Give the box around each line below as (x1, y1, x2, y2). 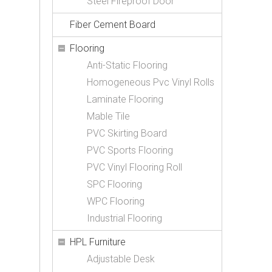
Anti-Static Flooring (87, 59, 168, 71)
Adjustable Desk (87, 253, 155, 265)
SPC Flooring (87, 178, 142, 190)
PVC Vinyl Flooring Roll (87, 161, 182, 173)
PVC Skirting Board (87, 127, 167, 139)
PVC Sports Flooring (87, 144, 173, 156)
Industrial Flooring (87, 212, 162, 224)
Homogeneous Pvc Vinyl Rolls (87, 76, 214, 88)
